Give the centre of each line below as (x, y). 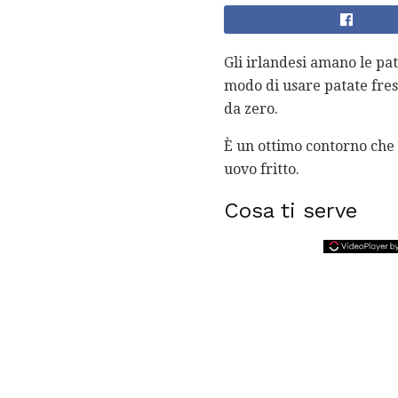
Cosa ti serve (291, 211)
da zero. (251, 109)
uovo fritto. (262, 170)
